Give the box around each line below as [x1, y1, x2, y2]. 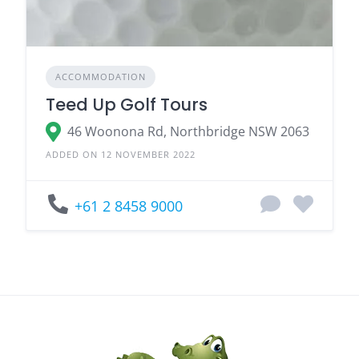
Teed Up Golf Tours [46, 92, 208, 116]
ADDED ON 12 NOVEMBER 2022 [46, 147, 196, 160]
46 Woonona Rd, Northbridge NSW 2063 [67, 123, 309, 140]
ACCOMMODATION [55, 70, 146, 83]
